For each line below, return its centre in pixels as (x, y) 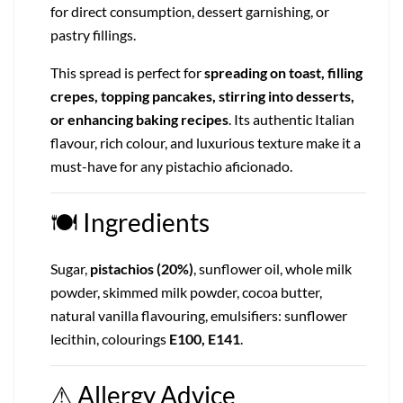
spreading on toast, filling (283, 73)
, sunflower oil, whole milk (273, 269)
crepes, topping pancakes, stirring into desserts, (202, 96)
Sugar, (70, 269)
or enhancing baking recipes (139, 120)
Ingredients (146, 223)
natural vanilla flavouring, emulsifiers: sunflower (199, 316)
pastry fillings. (93, 35)
